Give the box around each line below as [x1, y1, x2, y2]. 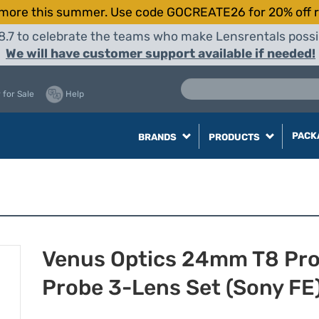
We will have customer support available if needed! [6, 46, 315, 61]
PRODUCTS [208, 132, 262, 142]
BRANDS [137, 132, 179, 142]
